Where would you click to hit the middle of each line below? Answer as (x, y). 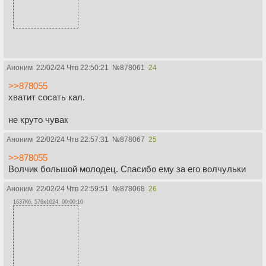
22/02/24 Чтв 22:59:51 (72, 189)
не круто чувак (38, 120)
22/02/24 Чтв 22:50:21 (72, 68)
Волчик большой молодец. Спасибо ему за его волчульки (127, 169)
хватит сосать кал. (47, 97)
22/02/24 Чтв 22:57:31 (72, 140)
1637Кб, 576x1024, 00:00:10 (48, 202)
